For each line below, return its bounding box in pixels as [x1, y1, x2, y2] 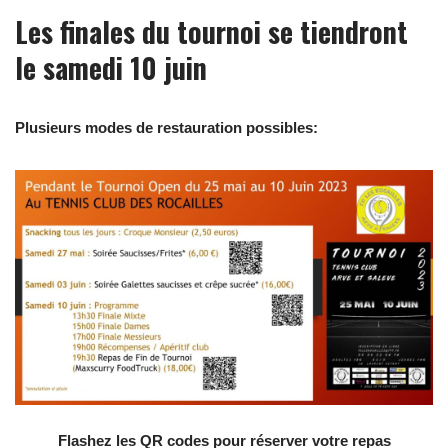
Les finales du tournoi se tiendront [15, 11, 408, 52]
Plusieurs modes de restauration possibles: [15, 119, 318, 136]
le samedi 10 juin [15, 47, 207, 88]
